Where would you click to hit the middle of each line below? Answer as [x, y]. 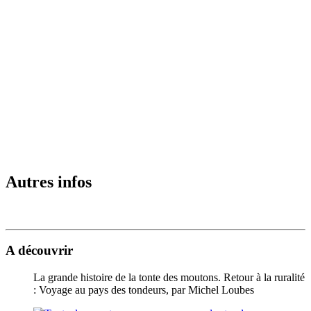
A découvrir [39, 251]
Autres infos [49, 182]
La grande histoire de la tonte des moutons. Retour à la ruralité [169, 277]
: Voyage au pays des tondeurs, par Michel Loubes [144, 289]
